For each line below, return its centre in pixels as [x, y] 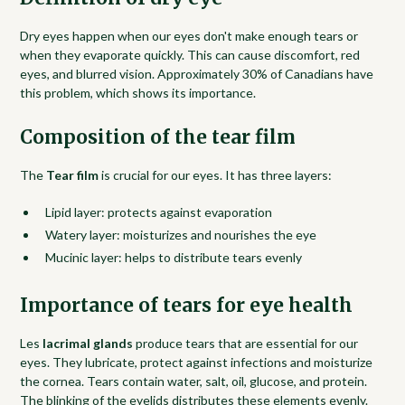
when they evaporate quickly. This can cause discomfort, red [190, 54]
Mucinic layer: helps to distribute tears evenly [174, 257]
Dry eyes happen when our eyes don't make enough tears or [189, 35]
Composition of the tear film [158, 137]
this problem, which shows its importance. [138, 92]
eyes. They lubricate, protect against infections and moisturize [197, 362]
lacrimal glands [88, 343]
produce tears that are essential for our [246, 343]
